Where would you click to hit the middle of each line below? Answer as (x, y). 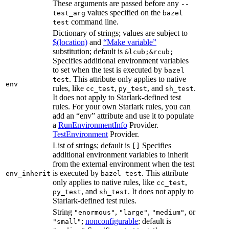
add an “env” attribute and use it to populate (123, 116)
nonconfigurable (112, 221)
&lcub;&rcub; (149, 52)
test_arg (69, 13)
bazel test (121, 174)
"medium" (168, 213)
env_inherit (28, 174)
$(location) (70, 42)
